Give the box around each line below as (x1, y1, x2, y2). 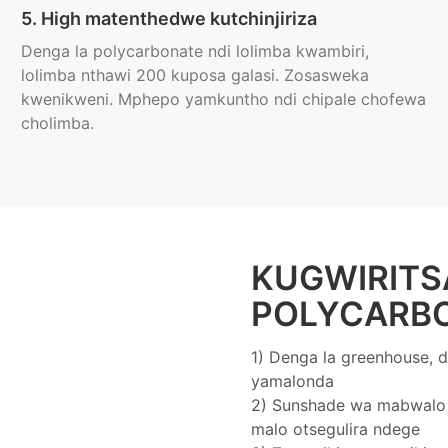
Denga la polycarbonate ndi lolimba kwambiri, (20, 41, 369, 62)
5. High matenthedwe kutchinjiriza (20, 8, 317, 30)
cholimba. (20, 113, 94, 134)
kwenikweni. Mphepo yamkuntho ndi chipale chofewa (20, 89, 426, 110)
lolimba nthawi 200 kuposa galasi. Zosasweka (20, 65, 369, 86)
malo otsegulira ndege (250, 419, 425, 440)
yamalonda (250, 371, 339, 392)
